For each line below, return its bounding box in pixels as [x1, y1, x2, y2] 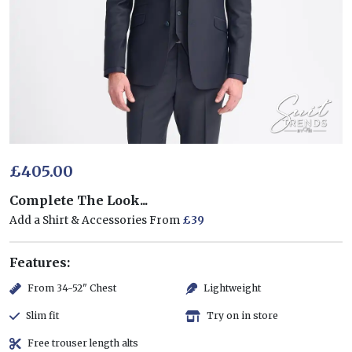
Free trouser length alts [27, 337, 138, 350]
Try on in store [207, 310, 278, 322]
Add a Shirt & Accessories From [9, 213, 182, 227]
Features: [9, 254, 70, 270]
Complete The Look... [9, 192, 148, 208]
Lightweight [203, 282, 261, 295]
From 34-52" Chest [27, 282, 116, 295]
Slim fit [26, 310, 59, 322]
